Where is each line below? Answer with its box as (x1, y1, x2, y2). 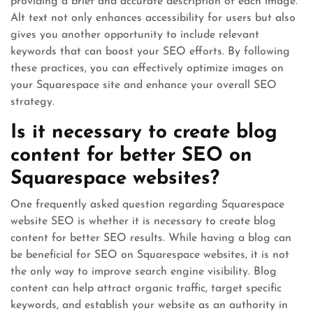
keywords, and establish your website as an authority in (10, 300, 288, 311)
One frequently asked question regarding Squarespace (10, 199, 284, 210)
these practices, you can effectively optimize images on (10, 63, 284, 74)
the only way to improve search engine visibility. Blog (10, 266, 277, 277)
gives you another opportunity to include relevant (10, 29, 259, 41)
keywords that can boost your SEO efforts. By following (10, 46, 290, 57)
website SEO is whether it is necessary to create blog (10, 216, 276, 227)
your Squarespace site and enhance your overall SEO (10, 80, 277, 91)
